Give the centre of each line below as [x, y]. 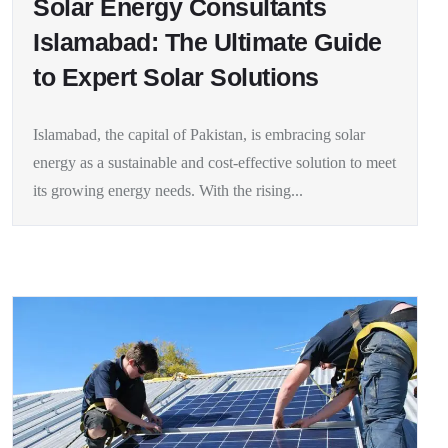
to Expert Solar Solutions [176, 77]
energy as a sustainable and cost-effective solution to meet [214, 163]
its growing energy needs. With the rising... [168, 191]
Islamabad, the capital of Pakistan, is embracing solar [199, 135]
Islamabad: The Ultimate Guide [207, 42]
